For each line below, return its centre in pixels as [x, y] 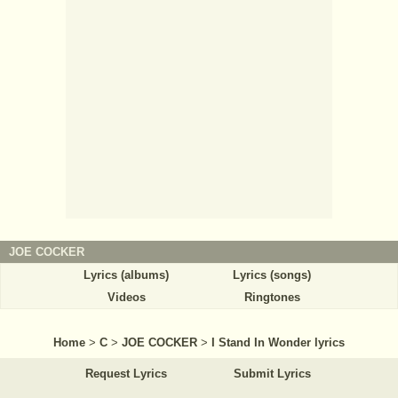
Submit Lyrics [272, 373]
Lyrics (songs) [272, 275]
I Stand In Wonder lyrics [278, 342]
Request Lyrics [126, 373]
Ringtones [272, 297]
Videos [126, 297]
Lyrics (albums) [126, 275]
